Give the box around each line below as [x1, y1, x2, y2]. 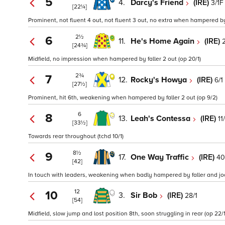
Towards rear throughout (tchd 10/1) [28, 133, 124, 141]
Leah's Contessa [131, 113, 192, 124]
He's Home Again [131, 36, 196, 46]
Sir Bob [131, 190, 159, 201]
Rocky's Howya [131, 74, 189, 85]
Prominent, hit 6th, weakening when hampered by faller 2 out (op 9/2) [28, 94, 217, 102]
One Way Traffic [131, 152, 191, 162]
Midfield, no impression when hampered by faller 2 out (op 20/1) [28, 55, 201, 63]
